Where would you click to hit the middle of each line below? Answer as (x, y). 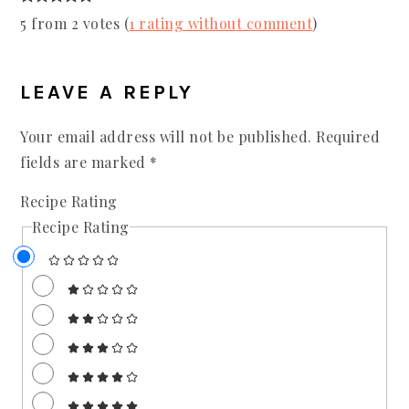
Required (348, 136)
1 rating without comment (221, 23)
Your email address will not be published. (166, 136)
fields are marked (85, 162)
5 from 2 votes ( (75, 23)
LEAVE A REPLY (107, 92)
